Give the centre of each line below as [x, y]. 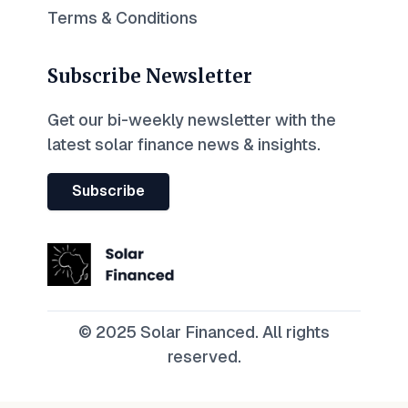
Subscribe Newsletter [150, 76]
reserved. [204, 357]
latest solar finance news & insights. [184, 144]
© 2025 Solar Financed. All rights [204, 332]
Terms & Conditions [122, 18]
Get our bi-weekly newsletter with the [192, 120]
